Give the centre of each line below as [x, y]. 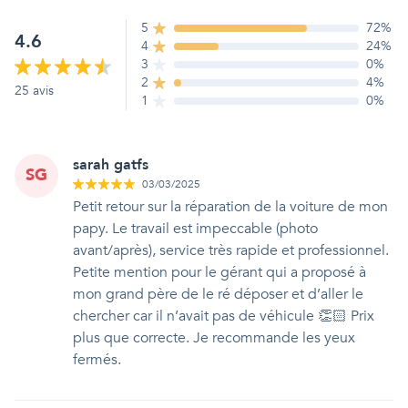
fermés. [97, 360]
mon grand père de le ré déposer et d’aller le [218, 294]
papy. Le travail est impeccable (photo [195, 229]
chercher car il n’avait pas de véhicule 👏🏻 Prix [224, 316]
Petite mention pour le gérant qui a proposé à [219, 272]
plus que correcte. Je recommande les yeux [214, 338]
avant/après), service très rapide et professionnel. [231, 250]
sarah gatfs [111, 165]
